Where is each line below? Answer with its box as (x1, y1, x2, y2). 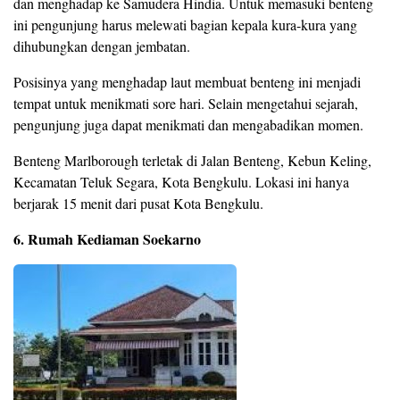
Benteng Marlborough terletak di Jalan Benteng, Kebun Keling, (13, 151, 371, 171)
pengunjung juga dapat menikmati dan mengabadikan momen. (13, 115, 363, 135)
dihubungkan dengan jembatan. (13, 37, 190, 56)
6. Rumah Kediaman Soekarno (13, 229, 201, 250)
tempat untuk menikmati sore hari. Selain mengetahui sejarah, (13, 94, 358, 113)
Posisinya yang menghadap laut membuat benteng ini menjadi (13, 72, 361, 92)
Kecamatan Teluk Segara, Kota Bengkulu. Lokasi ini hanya (13, 172, 349, 192)
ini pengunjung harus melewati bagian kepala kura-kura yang (13, 15, 357, 35)
